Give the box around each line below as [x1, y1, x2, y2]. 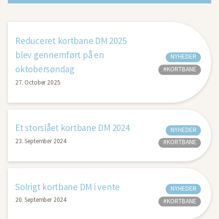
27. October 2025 [15, 78, 61, 87]
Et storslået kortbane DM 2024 [15, 122, 130, 134]
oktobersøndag [15, 63, 74, 75]
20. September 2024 [15, 196, 67, 204]
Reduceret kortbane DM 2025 [15, 35, 127, 46]
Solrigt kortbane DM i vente [15, 180, 120, 193]
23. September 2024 [15, 136, 67, 145]
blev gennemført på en [15, 49, 104, 61]
